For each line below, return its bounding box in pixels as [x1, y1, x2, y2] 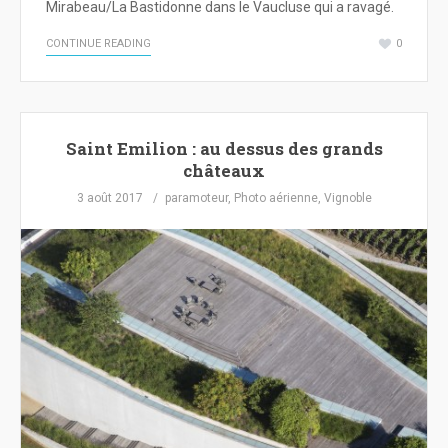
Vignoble [323, 191, 372, 205]
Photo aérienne [233, 191, 318, 205]
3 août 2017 [76, 191, 143, 205]
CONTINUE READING [46, 37, 151, 51]
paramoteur [164, 191, 228, 205]
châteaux [183, 159, 265, 182]
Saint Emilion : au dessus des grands [65, 137, 383, 160]
